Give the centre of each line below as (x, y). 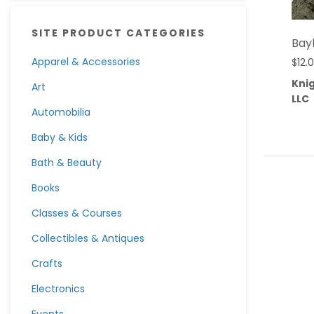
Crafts (47, 264)
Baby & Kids (60, 137)
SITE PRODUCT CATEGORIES (118, 33)
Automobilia (61, 112)
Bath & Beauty (67, 163)
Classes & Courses (77, 213)
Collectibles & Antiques (88, 238)
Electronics (58, 289)
